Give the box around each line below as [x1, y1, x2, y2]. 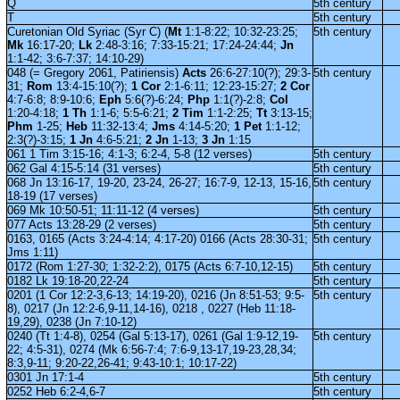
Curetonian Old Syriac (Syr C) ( [6, 25, 168, 38]
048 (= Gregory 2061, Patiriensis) [6, 66, 182, 79]
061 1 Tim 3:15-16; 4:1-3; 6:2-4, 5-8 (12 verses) [6, 147, 252, 161]
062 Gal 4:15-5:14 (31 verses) [6, 162, 161, 175]
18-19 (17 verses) [6, 189, 97, 203]
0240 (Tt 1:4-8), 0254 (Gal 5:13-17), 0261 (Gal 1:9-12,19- [6, 329, 298, 343]
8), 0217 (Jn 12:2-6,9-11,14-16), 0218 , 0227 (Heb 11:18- [6, 302, 296, 315]
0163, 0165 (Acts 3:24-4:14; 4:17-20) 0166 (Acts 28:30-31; [6, 232, 308, 246]
